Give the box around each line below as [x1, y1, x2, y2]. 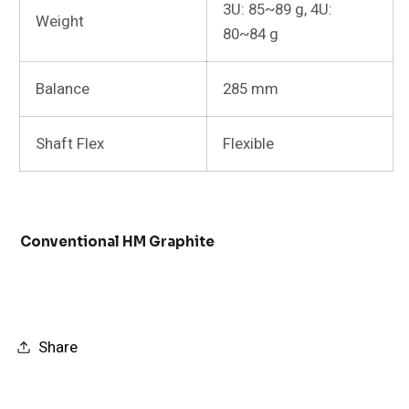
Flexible [222, 131, 274, 155]
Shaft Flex [35, 131, 104, 155]
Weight [35, 9, 84, 33]
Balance [35, 77, 89, 100]
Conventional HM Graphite [20, 232, 215, 250]
